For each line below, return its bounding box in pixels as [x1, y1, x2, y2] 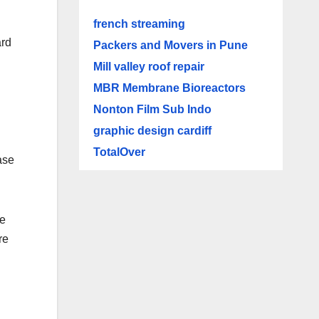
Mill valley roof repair [93, 61, 204, 73]
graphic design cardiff [93, 125, 211, 137]
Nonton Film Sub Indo [93, 103, 211, 115]
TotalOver [93, 146, 145, 158]
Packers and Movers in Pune [93, 39, 248, 51]
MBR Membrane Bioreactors [93, 82, 246, 94]
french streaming [93, 18, 185, 30]
